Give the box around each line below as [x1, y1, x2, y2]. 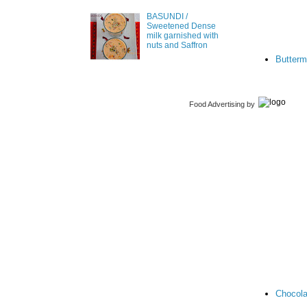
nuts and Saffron [146, 40, 208, 51]
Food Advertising [189, 99, 245, 108]
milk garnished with [146, 31, 219, 41]
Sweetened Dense [146, 21, 216, 32]
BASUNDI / [146, 12, 188, 22]
